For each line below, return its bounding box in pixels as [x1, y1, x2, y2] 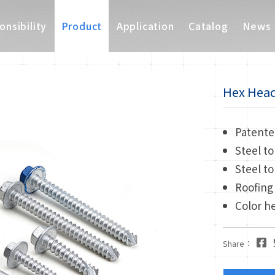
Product [61, 18, 103, 33]
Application [116, 18, 174, 33]
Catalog [188, 18, 228, 33]
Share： [222, 238, 252, 250]
